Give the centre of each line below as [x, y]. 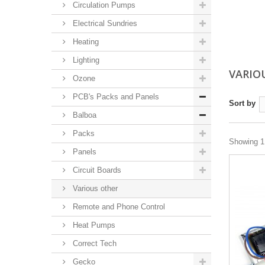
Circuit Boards [96, 170]
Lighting [85, 60]
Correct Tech [93, 243]
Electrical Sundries [104, 23]
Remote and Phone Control [118, 207]
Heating [85, 42]
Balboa [83, 115]
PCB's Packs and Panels [115, 97]
